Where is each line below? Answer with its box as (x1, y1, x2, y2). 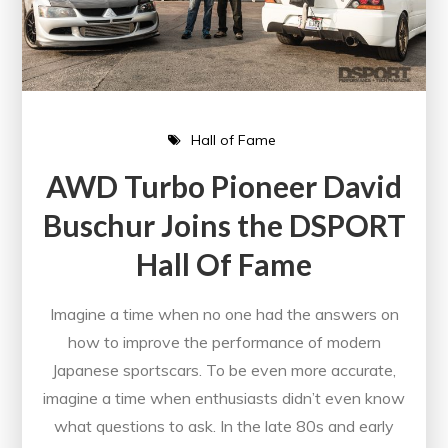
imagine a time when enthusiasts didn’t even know (43, 388, 405, 409)
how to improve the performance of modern (67, 332, 381, 353)
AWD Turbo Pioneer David (46, 168, 402, 205)
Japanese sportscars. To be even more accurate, (52, 360, 396, 381)
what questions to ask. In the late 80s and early (54, 416, 394, 437)
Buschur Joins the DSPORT (42, 207, 406, 244)
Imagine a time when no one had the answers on (49, 304, 399, 325)
